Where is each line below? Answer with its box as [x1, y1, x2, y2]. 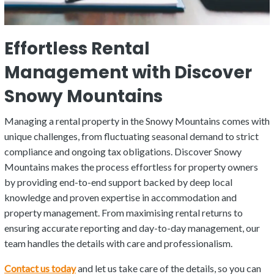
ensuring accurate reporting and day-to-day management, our [4, 222, 260, 234]
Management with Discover [4, 61, 252, 85]
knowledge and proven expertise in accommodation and [4, 191, 237, 204]
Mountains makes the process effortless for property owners [4, 161, 258, 173]
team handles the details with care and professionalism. [4, 237, 234, 250]
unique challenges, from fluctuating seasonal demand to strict [4, 130, 259, 143]
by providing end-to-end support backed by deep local [4, 176, 232, 188]
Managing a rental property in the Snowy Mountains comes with [4, 115, 270, 127]
